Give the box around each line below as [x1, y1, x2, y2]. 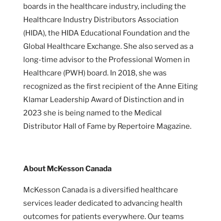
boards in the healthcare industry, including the [23, 1, 186, 11]
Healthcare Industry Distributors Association [23, 15, 179, 24]
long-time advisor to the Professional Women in [23, 55, 190, 64]
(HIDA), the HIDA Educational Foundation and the [23, 28, 190, 37]
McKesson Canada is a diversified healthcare [23, 185, 178, 194]
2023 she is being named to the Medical [23, 108, 162, 117]
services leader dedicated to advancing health [23, 198, 183, 208]
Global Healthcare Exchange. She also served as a [23, 41, 193, 51]
